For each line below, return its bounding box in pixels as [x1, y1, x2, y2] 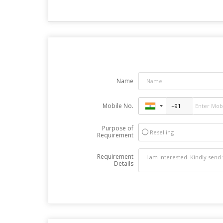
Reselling [149, 128, 174, 136]
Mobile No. [102, 101, 133, 110]
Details [113, 159, 133, 168]
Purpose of [102, 123, 133, 132]
